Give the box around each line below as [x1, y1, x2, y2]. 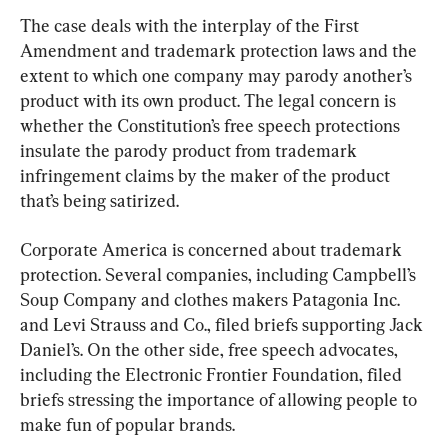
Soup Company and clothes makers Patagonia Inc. [20, 288, 404, 310]
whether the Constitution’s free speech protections [20, 114, 404, 136]
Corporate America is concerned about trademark [20, 238, 406, 260]
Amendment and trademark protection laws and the [20, 39, 421, 61]
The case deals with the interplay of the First [20, 14, 363, 36]
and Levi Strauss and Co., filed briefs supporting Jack [20, 313, 427, 335]
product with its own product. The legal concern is [20, 89, 400, 111]
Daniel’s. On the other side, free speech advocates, [20, 338, 402, 360]
